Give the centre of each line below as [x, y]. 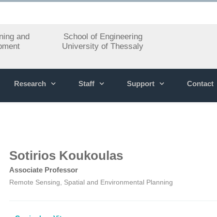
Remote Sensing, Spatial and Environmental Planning [91, 182]
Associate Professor [44, 170]
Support [141, 84]
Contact [200, 84]
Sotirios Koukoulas [66, 155]
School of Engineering [103, 37]
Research [30, 84]
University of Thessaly [103, 46]
